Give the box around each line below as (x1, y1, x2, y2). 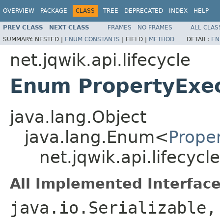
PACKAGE (40, 7, 67, 14)
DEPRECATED (124, 7, 163, 14)
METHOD (149, 35, 174, 43)
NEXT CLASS (49, 24, 89, 31)
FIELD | (126, 35, 149, 43)
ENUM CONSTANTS (65, 35, 120, 43)
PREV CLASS (3, 24, 43, 31)
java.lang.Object (10, 107, 146, 127)
